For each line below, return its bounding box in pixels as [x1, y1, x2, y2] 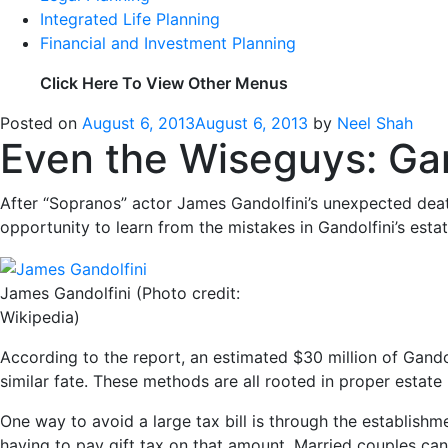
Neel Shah [337, 113, 413, 134]
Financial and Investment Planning [40, 33, 296, 54]
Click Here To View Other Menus [40, 73, 288, 94]
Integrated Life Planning [40, 9, 220, 30]
